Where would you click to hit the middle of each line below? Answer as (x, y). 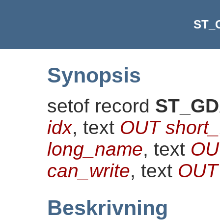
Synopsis (94, 75)
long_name (95, 149)
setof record (101, 106)
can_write (89, 170)
